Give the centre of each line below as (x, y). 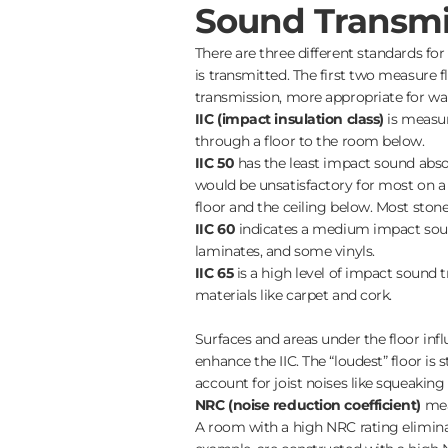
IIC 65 (214, 272)
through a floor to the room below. (309, 140)
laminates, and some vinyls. (284, 250)
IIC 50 (214, 162)
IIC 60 (215, 228)
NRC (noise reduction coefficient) (308, 404)
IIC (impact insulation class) (289, 118)
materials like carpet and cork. (293, 294)
